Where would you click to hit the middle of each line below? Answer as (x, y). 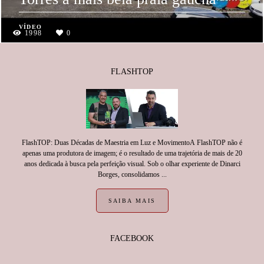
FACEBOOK (132, 238)
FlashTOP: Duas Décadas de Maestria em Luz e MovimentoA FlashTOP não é (132, 143)
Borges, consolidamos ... (132, 174)
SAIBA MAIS (132, 201)
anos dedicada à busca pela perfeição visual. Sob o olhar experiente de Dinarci (132, 164)
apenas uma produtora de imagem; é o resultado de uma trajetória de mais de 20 (132, 153)
